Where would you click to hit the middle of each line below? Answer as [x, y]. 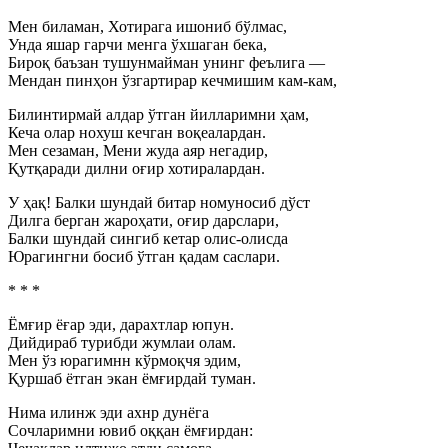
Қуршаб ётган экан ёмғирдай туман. [132, 378]
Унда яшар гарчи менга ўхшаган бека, [137, 44]
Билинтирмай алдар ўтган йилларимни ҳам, [158, 114]
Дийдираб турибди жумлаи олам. [122, 342]
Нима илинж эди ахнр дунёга [108, 412]
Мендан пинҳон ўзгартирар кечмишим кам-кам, [172, 80]
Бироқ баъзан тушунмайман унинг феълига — [166, 62]
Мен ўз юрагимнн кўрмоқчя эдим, [124, 360]
